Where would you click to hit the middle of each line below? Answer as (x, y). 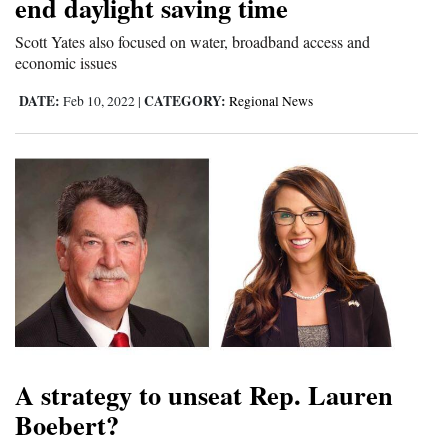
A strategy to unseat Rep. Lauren (204, 394)
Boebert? (67, 424)
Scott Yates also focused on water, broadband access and (192, 41)
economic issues (66, 62)
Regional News (271, 100)
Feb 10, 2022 (99, 100)
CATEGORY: (185, 100)
